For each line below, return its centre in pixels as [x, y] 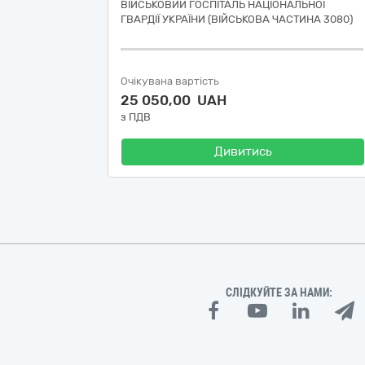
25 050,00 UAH [174, 100]
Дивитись [243, 152]
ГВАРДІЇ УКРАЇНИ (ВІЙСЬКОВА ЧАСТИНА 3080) [237, 19]
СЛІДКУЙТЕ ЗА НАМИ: [279, 292]
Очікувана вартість [170, 81]
